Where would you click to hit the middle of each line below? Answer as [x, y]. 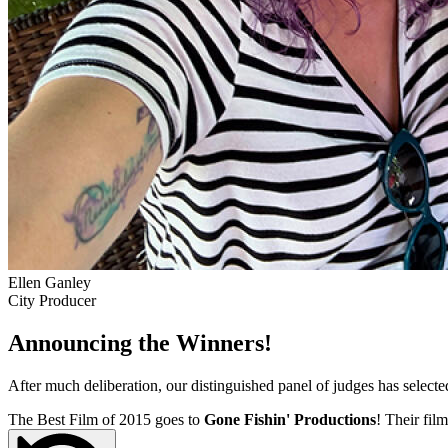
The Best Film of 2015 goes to [106, 419]
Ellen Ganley [49, 282]
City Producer [52, 300]
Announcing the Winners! [140, 342]
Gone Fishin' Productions [290, 419]
